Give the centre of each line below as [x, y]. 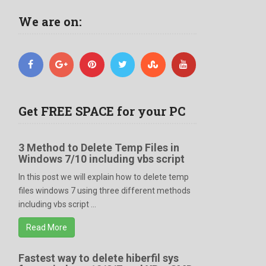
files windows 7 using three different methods [104, 190]
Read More [47, 227]
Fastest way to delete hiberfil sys [99, 258]
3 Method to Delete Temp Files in [99, 147]
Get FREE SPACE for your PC [102, 111]
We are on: [50, 21]
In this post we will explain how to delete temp [104, 177]
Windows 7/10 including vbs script [102, 159]
